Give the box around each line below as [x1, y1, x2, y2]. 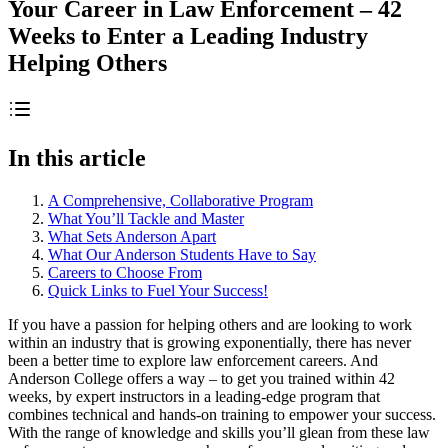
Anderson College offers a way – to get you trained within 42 [8, 369, 395, 387]
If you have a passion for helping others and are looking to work [8, 315, 412, 333]
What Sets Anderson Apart [48, 227, 216, 245]
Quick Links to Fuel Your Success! [48, 281, 268, 299]
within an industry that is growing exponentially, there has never [8, 333, 411, 351]
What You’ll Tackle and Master [48, 209, 244, 227]
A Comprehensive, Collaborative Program [48, 191, 313, 209]
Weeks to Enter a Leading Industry [8, 22, 368, 49]
